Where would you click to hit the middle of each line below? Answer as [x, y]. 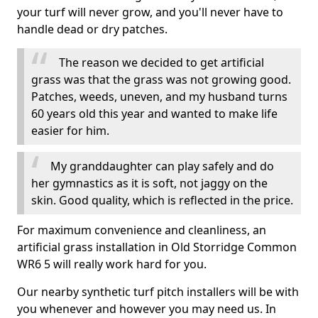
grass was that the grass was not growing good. [161, 79]
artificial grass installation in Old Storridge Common [157, 247]
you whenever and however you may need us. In [147, 309]
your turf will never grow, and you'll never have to [150, 12]
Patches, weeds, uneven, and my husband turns [159, 97]
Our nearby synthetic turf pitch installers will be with [158, 292]
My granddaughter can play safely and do [162, 166]
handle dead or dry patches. [92, 29]
